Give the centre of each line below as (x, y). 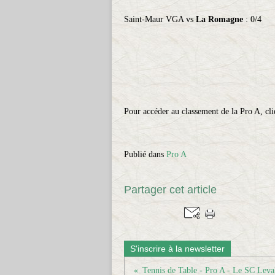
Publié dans (144, 154)
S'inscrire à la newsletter (177, 249)
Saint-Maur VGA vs (160, 19)
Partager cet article (170, 190)
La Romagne (219, 19)
